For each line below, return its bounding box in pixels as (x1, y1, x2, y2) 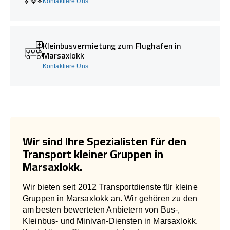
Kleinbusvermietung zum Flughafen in (43, 37, 181, 53)
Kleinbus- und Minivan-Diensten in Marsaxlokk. (23, 216, 198, 225)
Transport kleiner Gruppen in (23, 143, 163, 165)
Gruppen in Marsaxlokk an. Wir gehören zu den (23, 194, 198, 203)
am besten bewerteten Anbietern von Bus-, (23, 205, 180, 214)
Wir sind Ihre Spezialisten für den (23, 130, 186, 152)
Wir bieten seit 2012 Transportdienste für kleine (23, 182, 198, 191)
